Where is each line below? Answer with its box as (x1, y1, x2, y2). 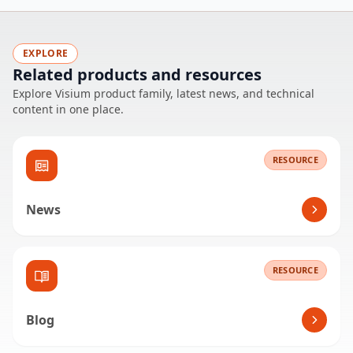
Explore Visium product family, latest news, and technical (13, 86, 314, 102)
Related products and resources (13, 64, 262, 86)
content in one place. (13, 102, 124, 117)
